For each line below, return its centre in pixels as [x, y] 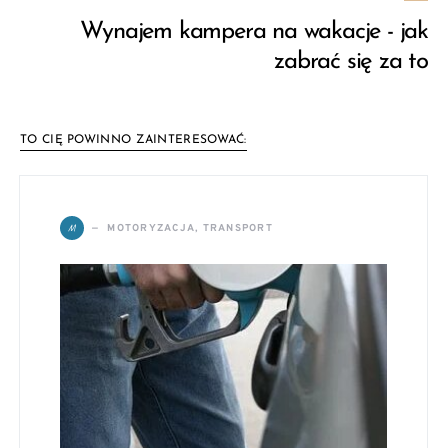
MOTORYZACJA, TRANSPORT [190, 228]
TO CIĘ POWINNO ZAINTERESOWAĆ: [133, 140]
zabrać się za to [351, 62]
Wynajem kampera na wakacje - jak [254, 32]
